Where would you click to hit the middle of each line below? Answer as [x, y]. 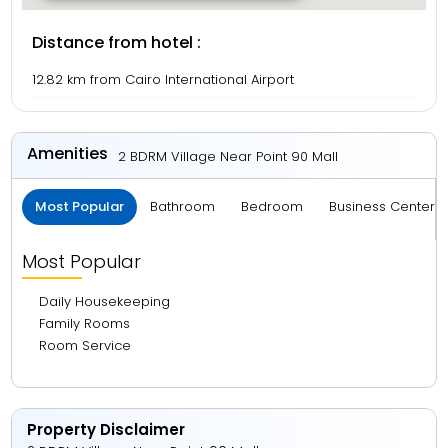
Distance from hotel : [117, 42]
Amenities [68, 153]
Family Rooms [85, 323]
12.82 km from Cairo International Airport [163, 79]
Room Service [85, 345]
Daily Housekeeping [105, 301]
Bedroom [272, 206]
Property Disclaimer [106, 429]
